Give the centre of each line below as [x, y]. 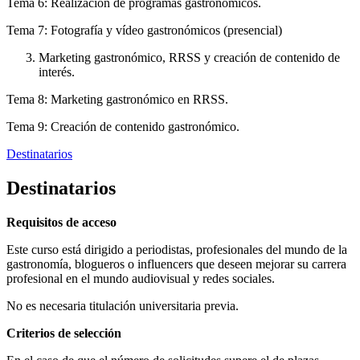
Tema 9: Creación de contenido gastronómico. [123, 127]
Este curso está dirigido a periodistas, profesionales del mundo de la [177, 249]
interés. [57, 72]
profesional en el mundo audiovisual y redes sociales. [141, 278]
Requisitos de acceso [61, 222]
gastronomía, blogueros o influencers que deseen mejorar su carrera [176, 264]
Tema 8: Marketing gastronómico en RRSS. [117, 100]
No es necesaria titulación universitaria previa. [123, 305]
